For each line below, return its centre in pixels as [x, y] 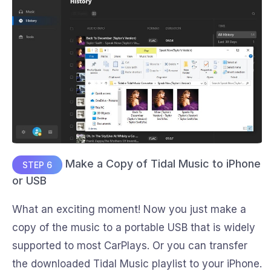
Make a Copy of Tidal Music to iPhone [162, 164]
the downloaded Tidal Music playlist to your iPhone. [137, 263]
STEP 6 [37, 165]
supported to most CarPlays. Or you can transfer [130, 245]
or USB [29, 180]
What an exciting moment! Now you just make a [129, 209]
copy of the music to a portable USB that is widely [134, 227]
